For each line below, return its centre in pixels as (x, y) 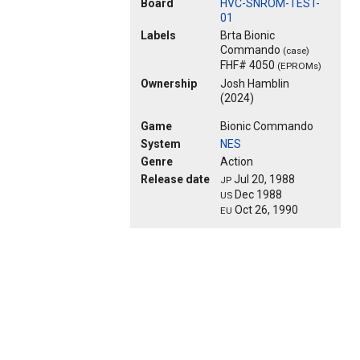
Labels (158, 36)
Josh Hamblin (255, 84)
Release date (175, 180)
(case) (296, 51)
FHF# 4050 (249, 65)
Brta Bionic (247, 36)
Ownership (169, 84)
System (161, 144)
